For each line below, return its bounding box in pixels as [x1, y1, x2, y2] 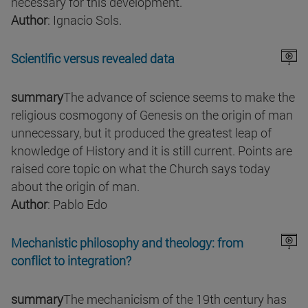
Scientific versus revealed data [11, 50, 175, 67]
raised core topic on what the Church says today [11, 160, 270, 177]
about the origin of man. [11, 178, 140, 195]
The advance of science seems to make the [63, 89, 295, 106]
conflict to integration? [11, 252, 131, 269]
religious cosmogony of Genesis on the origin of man [11, 107, 293, 124]
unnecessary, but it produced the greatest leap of [11, 124, 272, 142]
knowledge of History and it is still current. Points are [11, 142, 292, 159]
